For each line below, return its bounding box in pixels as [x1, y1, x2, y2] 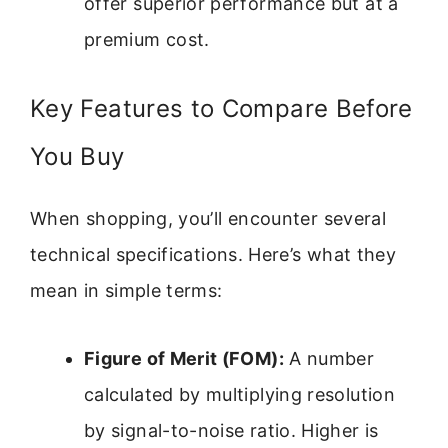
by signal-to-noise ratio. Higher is [84, 419, 379, 441]
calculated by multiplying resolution [84, 383, 395, 405]
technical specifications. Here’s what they [30, 243, 397, 265]
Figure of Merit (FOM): [84, 347, 284, 369]
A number [283, 347, 375, 369]
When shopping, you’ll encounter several [30, 207, 387, 229]
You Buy [30, 141, 125, 171]
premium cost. [84, 28, 210, 50]
